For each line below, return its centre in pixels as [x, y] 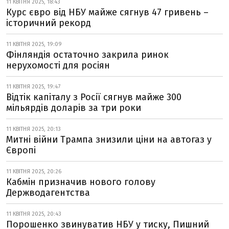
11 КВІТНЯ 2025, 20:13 [33, 129]
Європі [21, 150]
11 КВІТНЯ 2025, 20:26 [34, 171]
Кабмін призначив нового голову [81, 182]
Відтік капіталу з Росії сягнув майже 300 [94, 97]
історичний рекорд [49, 23]
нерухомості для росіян [58, 65]
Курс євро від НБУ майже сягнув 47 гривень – [107, 12]
